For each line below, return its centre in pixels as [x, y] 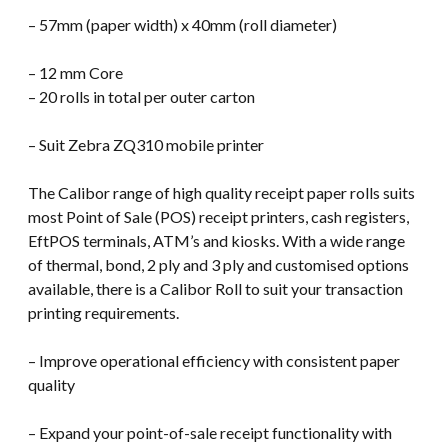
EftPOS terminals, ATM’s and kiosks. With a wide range [216, 240]
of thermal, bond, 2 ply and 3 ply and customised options [218, 264]
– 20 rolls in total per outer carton [141, 96]
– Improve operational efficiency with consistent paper [214, 360]
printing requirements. [103, 312]
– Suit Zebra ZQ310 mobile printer [146, 144]
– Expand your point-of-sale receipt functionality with [210, 432]
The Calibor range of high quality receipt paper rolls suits [221, 192]
